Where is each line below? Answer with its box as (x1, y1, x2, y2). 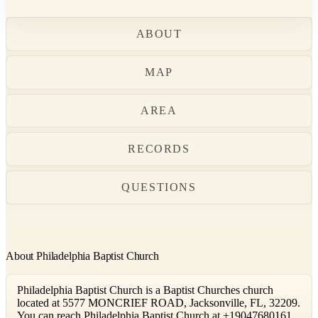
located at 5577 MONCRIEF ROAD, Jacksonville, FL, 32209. (17, 297, 300, 309)
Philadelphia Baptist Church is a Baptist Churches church (17, 284, 273, 297)
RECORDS (128, 143, 190, 155)
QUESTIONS (121, 181, 197, 193)
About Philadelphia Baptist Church (6, 250, 159, 263)
